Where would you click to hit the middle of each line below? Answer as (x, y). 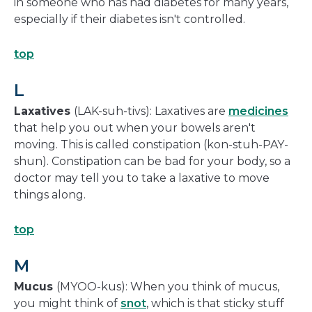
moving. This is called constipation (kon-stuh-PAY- (151, 145)
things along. (50, 195)
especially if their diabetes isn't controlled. (130, 19)
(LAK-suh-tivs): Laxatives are (151, 111)
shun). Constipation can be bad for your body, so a (152, 162)
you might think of (67, 304)
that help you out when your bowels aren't (135, 128)
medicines (258, 111)
